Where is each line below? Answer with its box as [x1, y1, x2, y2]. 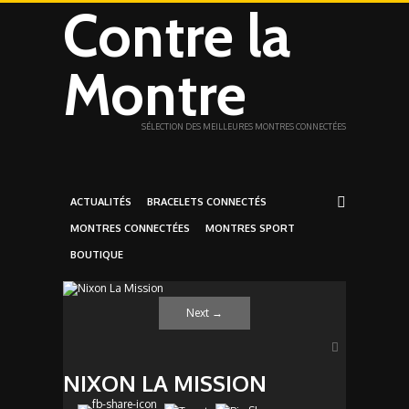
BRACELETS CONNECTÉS [147, 195, 267, 208]
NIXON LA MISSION [63, 369, 267, 397]
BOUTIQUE [70, 248, 123, 261]
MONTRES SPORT [205, 222, 295, 235]
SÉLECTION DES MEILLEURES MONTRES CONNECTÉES [142, 121, 346, 131]
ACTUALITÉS [70, 195, 131, 208]
